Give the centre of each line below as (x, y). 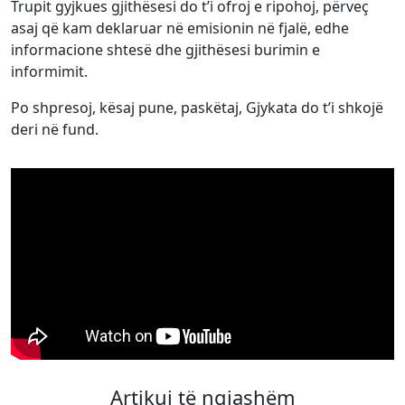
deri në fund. (55, 129)
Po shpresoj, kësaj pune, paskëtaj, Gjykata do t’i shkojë (197, 107)
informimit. (49, 71)
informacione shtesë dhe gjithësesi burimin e (165, 49)
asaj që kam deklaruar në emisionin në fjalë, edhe (180, 28)
